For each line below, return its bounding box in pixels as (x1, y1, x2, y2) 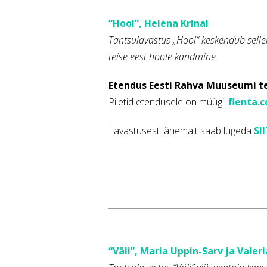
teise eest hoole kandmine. (108, 50, 218, 64)
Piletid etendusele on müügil (108, 95, 228, 109)
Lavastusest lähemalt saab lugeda (108, 124, 254, 138)
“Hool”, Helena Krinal (108, 17, 209, 30)
